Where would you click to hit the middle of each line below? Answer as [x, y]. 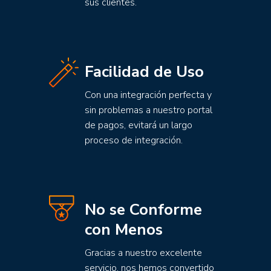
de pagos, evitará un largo [139, 125]
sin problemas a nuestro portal [149, 110]
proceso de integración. [134, 140]
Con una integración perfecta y [148, 95]
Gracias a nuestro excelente [143, 253]
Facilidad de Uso [144, 72]
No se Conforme [143, 210]
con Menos [124, 230]
